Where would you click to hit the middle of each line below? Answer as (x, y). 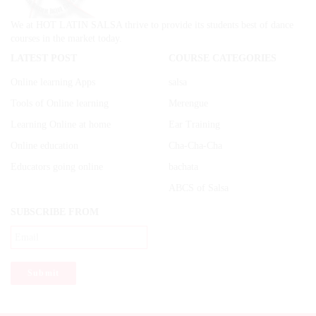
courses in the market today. (66, 39)
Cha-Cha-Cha (195, 146)
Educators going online (57, 167)
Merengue (188, 104)
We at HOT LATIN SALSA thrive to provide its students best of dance (152, 25)
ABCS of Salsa (199, 188)
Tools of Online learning (60, 104)
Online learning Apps (53, 83)
